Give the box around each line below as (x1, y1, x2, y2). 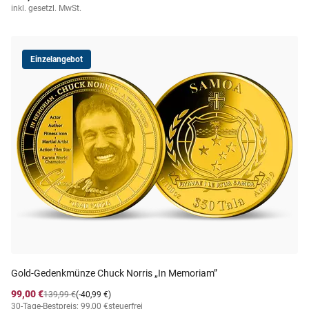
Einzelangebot (30, 54, 83, 64)
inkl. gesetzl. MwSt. (11, 3, 81, 13)
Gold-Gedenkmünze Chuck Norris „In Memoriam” (11, 268, 217, 279)
